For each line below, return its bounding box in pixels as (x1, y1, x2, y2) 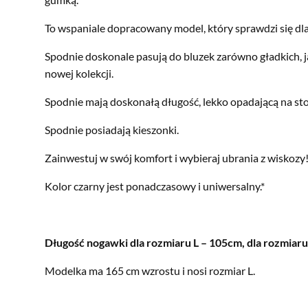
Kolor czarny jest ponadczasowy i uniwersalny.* (45, 179, 265, 192)
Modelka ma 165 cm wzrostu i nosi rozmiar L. (45, 263, 255, 277)
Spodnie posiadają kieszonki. (45, 122, 179, 136)
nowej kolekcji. (45, 66, 113, 80)
